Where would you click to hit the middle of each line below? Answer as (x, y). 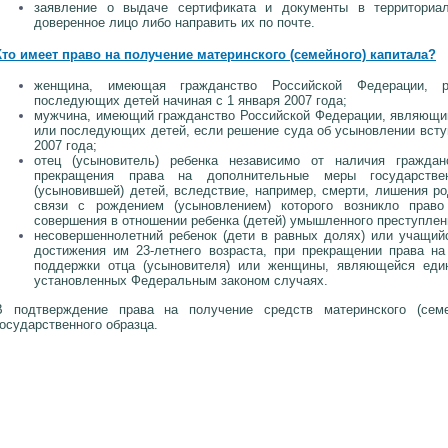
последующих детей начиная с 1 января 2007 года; (190, 101)
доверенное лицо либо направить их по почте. (174, 23)
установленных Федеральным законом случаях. (181, 281)
